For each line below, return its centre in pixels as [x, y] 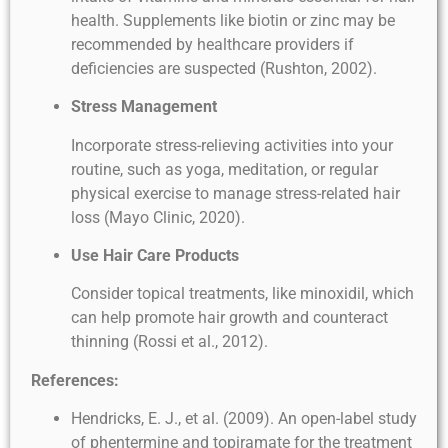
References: [75, 380]
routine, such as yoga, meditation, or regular [224, 169]
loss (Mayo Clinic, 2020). [158, 217]
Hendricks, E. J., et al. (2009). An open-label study [244, 419]
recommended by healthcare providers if [212, 44]
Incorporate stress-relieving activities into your [232, 145]
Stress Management [144, 107]
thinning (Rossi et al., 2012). [169, 342]
